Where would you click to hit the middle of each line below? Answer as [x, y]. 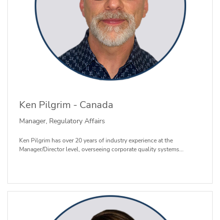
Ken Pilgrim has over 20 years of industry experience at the [96, 141]
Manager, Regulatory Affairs [62, 121]
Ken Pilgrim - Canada [66, 105]
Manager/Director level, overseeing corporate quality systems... [101, 150]
